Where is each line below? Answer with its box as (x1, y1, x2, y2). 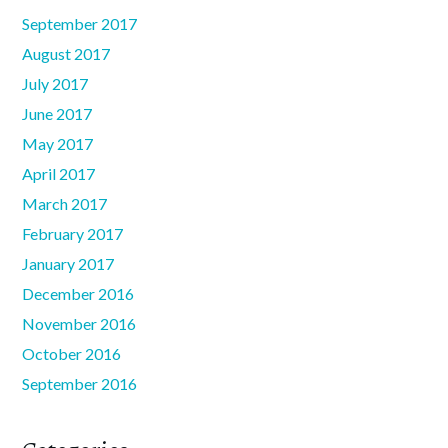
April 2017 (22, 164, 96, 184)
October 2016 (22, 344, 122, 364)
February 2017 (22, 224, 124, 244)
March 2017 (22, 194, 108, 214)
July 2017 (22, 74, 89, 94)
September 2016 (22, 374, 138, 394)
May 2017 (22, 134, 94, 154)
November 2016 (22, 314, 137, 334)
